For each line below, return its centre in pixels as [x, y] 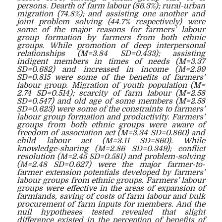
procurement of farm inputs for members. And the [111, 204]
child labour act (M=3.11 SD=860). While [111, 140]
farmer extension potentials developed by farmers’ [111, 172]
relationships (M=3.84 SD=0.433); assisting [111, 53]
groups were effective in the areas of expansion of [111, 188]
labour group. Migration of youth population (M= [111, 85]
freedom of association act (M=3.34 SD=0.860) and [111, 133]
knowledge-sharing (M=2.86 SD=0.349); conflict [111, 148]
